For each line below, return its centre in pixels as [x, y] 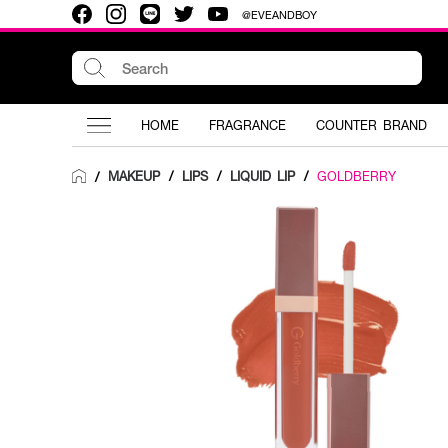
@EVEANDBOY [279, 14]
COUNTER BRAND [371, 125]
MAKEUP [134, 176]
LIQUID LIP [262, 176]
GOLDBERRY [356, 176]
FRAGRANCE [247, 125]
